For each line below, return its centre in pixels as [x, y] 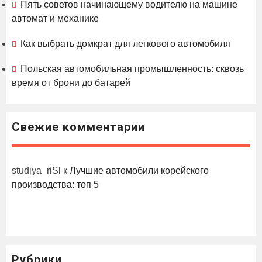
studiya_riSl [36, 171]
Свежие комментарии [78, 127]
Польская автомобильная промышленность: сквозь [132, 68]
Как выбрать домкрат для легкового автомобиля [125, 43]
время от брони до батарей [71, 82]
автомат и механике [55, 19]
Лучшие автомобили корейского [139, 171]
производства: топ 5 [55, 185]
